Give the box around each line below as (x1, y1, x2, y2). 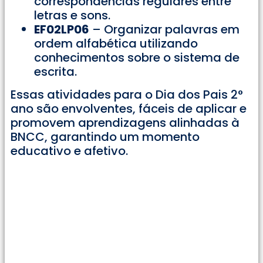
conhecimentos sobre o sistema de (34, 49, 240, 66)
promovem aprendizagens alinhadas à (11, 114, 240, 131)
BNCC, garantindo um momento (11, 128, 200, 145)
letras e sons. (34, 7, 110, 24)
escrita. (34, 63, 77, 80)
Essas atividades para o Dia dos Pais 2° (11, 86, 243, 103)
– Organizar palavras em (89, 21, 240, 38)
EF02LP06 (34, 21, 89, 38)
